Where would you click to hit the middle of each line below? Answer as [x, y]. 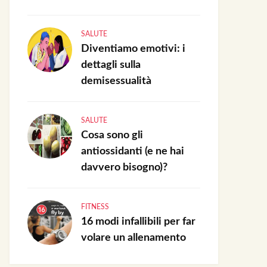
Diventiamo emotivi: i [133, 49]
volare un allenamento [133, 238]
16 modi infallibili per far [138, 222]
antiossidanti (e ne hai [133, 151]
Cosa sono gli [112, 135]
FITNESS [95, 207]
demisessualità [116, 81]
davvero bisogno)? [124, 167]
